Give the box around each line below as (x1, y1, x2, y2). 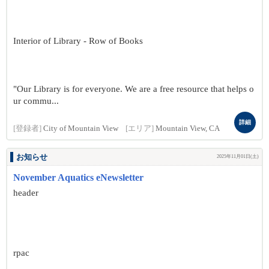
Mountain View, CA (156, 124, 220, 133)
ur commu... (13, 96, 59, 106)
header (13, 188, 38, 198)
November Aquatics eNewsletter (13, 172, 144, 183)
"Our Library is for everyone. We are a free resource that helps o (13, 84, 254, 94)
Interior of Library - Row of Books (13, 36, 143, 46)
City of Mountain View (43, 124, 118, 133)
